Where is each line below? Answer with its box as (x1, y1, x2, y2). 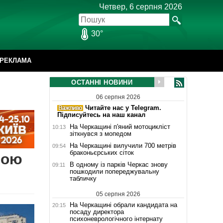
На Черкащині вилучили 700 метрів (69, 141, 176, 149)
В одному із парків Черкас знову (69, 160, 168, 168)
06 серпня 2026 (96, 93, 140, 101)
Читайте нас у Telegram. (83, 104, 161, 111)
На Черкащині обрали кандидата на (69, 201, 177, 209)
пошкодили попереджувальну (69, 167, 159, 175)
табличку (69, 174, 97, 182)
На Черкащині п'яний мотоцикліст (69, 122, 170, 130)
